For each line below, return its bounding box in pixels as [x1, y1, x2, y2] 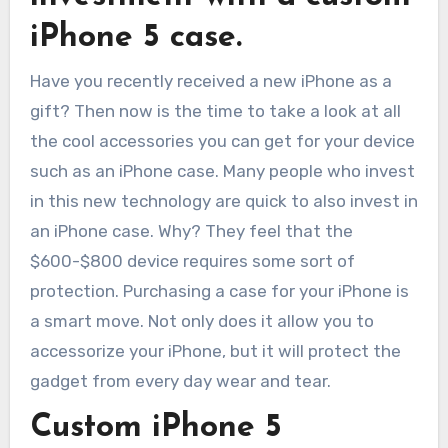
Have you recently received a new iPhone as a [29, 70, 41, 91]
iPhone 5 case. [29, 22, 242, 55]
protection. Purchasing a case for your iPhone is [29, 280, 409, 301]
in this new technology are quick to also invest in [29, 190, 418, 211]
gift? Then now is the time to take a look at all [29, 100, 401, 121]
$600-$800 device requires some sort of [29, 250, 355, 271]
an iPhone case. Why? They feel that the [29, 220, 353, 241]
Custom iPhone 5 [29, 412, 282, 445]
